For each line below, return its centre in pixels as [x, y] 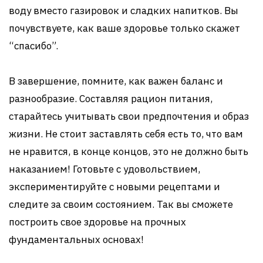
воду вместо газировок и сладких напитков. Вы [124, 11]
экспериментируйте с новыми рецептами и [114, 187]
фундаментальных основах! [76, 240]
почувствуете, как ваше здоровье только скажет [124, 28]
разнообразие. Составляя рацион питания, [111, 99]
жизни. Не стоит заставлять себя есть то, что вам [126, 134]
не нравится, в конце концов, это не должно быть [129, 151]
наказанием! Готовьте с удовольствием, [104, 169]
